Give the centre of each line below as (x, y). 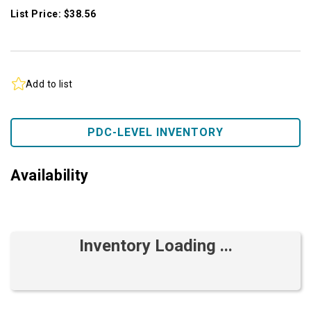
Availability (50, 176)
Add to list (49, 84)
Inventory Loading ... (155, 246)
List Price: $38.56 (53, 14)
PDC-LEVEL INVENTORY (155, 133)
